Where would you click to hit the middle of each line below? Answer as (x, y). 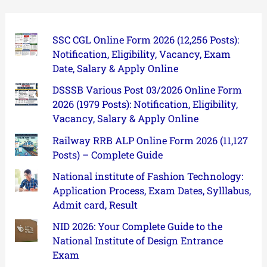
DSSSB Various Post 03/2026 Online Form (147, 90)
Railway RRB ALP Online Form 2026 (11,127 (150, 140)
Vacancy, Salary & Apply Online (125, 119)
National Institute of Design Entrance (137, 241)
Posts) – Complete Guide (107, 154)
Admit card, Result (95, 205)
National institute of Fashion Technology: (148, 176)
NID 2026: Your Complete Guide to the (137, 226)
